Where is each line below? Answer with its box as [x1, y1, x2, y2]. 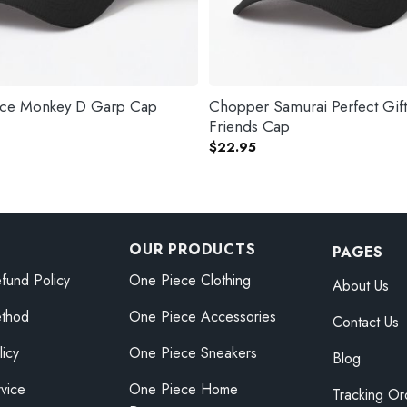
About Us [333, 275, 389, 297]
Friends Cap [209, 115, 290, 138]
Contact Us [333, 312, 399, 333]
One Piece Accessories [129, 306, 276, 328]
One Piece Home [129, 379, 238, 401]
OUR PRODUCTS [129, 238, 256, 260]
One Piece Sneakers [129, 342, 257, 364]
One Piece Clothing [129, 270, 251, 292]
